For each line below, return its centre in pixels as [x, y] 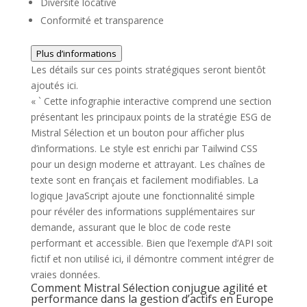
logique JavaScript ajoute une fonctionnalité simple [143, 196]
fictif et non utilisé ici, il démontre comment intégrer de [152, 259]
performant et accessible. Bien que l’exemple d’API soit [151, 243]
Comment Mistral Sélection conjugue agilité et [149, 288]
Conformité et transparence [102, 21]
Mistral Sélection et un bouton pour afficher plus [137, 133]
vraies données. [65, 275]
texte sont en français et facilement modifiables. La [144, 180]
